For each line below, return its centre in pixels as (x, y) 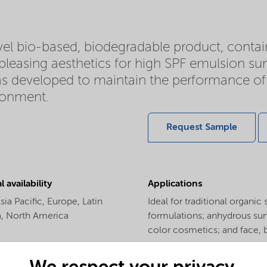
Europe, (65, 202)
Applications (175, 184)
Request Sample (202, 128)
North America (37, 217)
